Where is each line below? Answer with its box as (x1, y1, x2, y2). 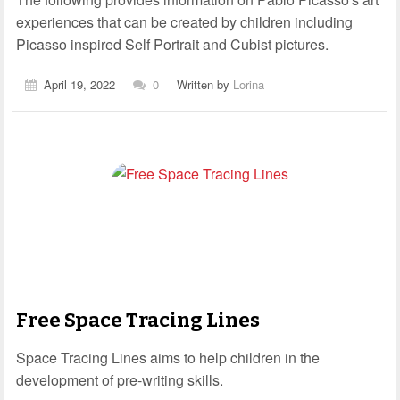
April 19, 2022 (44, 75, 115, 93)
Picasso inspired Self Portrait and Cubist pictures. (16, 33, 329, 54)
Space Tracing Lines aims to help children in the (16, 346, 320, 368)
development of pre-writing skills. (16, 369, 223, 390)
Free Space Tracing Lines (16, 307, 260, 332)
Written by (177, 75, 233, 93)
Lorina (233, 75, 264, 93)
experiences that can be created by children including (16, 11, 353, 32)
